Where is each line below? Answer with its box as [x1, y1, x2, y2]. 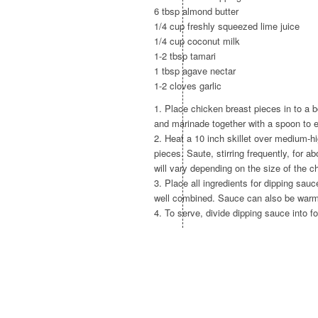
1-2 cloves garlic [154, 79, 221, 93]
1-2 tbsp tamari [154, 49, 216, 63]
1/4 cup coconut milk [154, 34, 240, 48]
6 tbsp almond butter [154, 4, 238, 18]
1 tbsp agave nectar [154, 64, 236, 78]
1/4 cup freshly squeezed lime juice [154, 19, 300, 33]
